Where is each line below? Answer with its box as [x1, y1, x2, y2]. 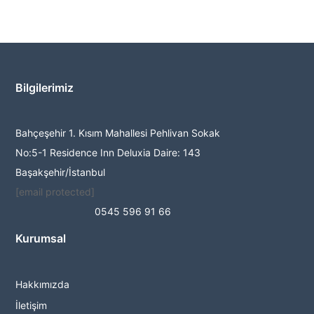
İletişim [15, 299, 48, 311]
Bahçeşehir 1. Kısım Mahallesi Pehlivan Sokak [15, 127, 221, 139]
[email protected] [15, 186, 95, 198]
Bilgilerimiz [15, 81, 74, 95]
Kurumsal [15, 231, 67, 245]
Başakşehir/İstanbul [15, 166, 106, 178]
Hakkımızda [15, 278, 70, 290]
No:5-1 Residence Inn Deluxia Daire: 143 [15, 146, 201, 158]
